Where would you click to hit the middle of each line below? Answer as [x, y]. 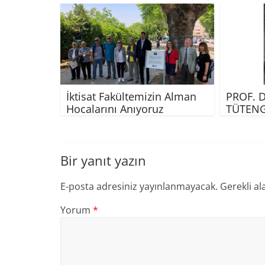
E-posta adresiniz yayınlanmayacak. [139, 186]
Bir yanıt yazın [103, 160]
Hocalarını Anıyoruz [115, 109]
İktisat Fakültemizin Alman [131, 96]
